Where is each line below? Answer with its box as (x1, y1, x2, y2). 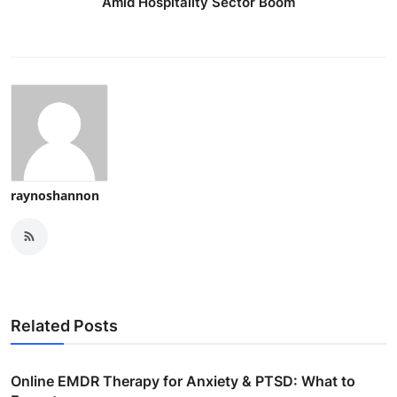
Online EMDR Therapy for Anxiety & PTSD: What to (11, 371, 355, 390)
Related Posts (11, 315, 118, 335)
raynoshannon (11, 186, 99, 204)
